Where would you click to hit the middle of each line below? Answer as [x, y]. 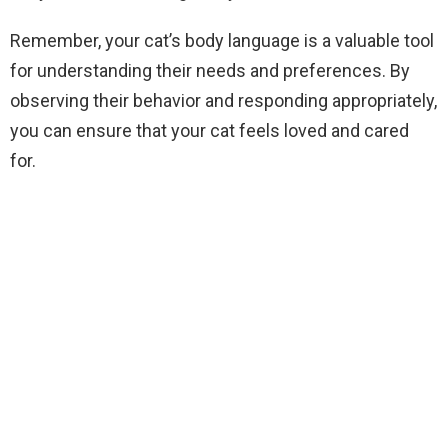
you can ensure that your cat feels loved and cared [209, 130]
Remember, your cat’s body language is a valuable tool [222, 40]
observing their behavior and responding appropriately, [223, 100]
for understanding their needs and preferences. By [210, 70]
